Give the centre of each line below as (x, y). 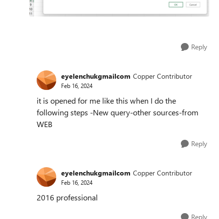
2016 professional (67, 197)
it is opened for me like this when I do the (106, 101)
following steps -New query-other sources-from (118, 112)
